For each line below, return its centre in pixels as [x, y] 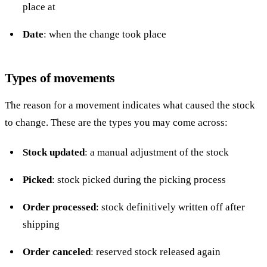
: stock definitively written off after [170, 207]
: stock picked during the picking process [139, 180]
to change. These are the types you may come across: [116, 123]
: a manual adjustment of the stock [156, 153]
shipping [41, 225]
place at [39, 7]
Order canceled [56, 252]
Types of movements [60, 78]
